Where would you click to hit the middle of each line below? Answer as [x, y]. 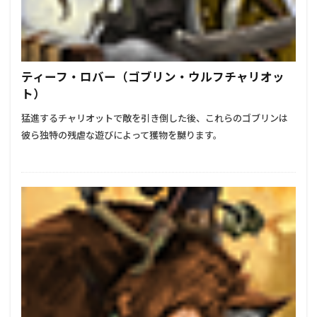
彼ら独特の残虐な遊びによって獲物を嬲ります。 [122, 136]
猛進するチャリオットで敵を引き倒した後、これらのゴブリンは [155, 119]
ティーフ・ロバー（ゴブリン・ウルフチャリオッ [153, 77]
